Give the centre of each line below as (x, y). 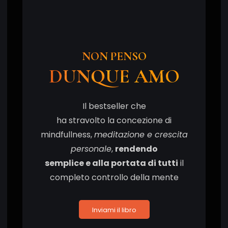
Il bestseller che (114, 106)
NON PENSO (114, 56)
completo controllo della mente (114, 177)
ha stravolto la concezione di (114, 120)
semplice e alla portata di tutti (111, 163)
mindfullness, (67, 134)
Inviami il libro (114, 210)
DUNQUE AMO (114, 76)
